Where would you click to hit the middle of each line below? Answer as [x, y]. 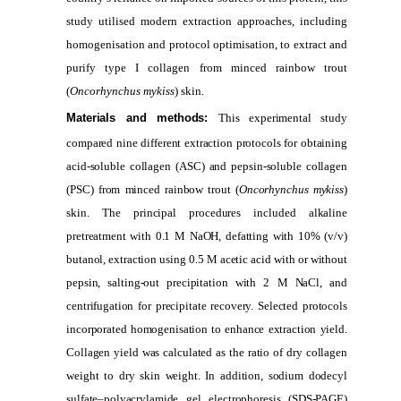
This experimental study [283, 117]
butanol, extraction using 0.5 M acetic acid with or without [207, 259]
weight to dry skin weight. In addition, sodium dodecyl [207, 375]
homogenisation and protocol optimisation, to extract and [207, 44]
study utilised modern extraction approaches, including [207, 21]
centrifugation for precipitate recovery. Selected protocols [207, 305]
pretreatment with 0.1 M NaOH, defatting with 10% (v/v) [207, 235]
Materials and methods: [137, 117]
